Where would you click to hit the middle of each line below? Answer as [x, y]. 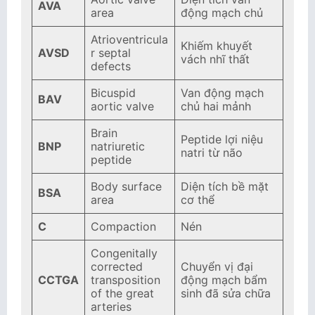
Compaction [123, 226]
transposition [126, 280]
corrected [117, 266]
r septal [111, 53]
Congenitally [124, 253]
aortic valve [122, 106]
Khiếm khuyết [217, 46]
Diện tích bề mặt [225, 186]
